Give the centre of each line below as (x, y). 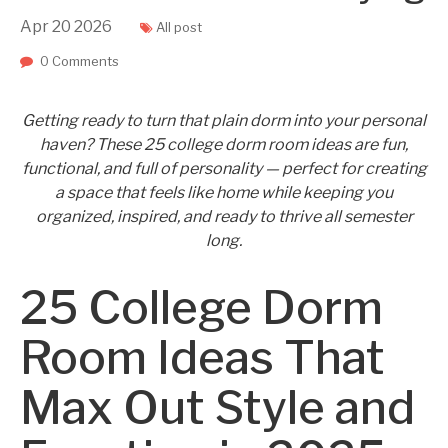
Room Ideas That (202, 357)
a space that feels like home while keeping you (224, 192)
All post (179, 27)
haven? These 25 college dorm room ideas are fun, (224, 144)
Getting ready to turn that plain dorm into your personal (224, 120)
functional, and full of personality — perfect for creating (224, 168)
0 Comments (79, 61)
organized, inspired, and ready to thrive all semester (224, 216)
